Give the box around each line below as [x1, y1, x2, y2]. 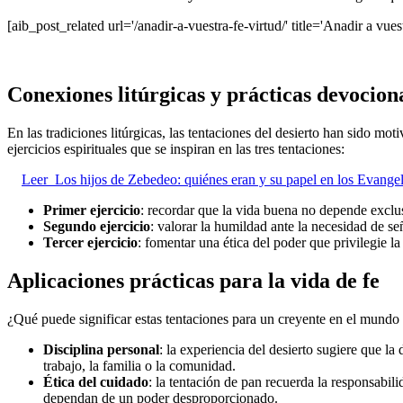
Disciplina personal [43, 342, 159, 358]
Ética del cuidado [43, 374, 148, 390]
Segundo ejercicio [43, 219, 150, 235]
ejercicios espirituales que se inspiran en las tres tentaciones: [7, 141, 345, 157]
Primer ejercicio [43, 202, 140, 219]
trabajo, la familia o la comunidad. [43, 358, 236, 374]
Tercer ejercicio [43, 235, 138, 251]
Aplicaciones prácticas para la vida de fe [7, 269, 380, 293]
